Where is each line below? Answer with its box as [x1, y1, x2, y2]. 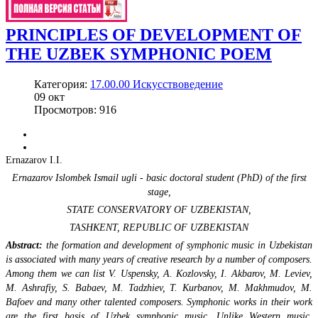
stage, [147, 186, 171, 197]
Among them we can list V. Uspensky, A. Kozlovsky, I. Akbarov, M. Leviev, [6, 268, 312, 279]
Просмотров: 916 [34, 103, 116, 116]
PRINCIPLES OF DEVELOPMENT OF [6, 25, 302, 44]
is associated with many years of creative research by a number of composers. [6, 253, 312, 265]
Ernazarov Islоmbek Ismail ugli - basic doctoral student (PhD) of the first [11, 172, 307, 183]
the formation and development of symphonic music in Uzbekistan [43, 239, 312, 251]
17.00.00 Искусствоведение [90, 77, 223, 90]
